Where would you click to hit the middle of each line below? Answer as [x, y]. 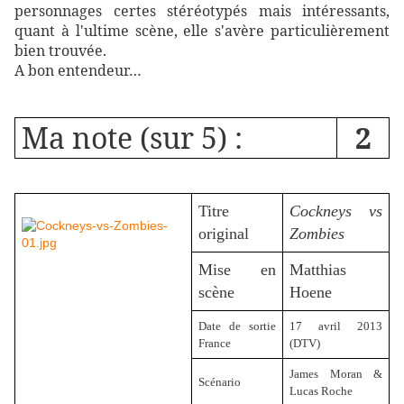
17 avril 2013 [336, 326]
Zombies [317, 233]
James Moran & [336, 373]
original [224, 233]
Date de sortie [237, 326]
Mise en [237, 269]
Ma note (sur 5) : [133, 137]
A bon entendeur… [78, 70]
